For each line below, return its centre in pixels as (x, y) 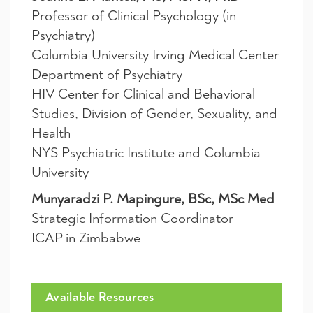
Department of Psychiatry (107, 74)
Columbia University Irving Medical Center (155, 54)
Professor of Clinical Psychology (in (134, 15)
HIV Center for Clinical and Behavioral (143, 94)
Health (51, 133)
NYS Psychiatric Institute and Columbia (146, 152)
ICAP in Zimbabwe (86, 238)
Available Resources (100, 297)
